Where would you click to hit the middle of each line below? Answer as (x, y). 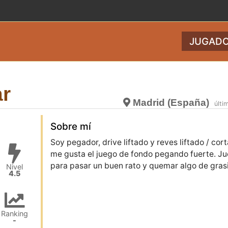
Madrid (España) (170, 102)
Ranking (15, 214)
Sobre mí (70, 126)
